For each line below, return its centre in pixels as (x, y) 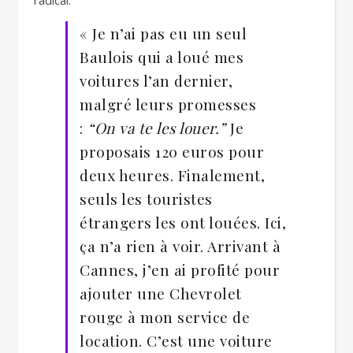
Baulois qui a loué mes (162, 57)
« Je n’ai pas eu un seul (163, 33)
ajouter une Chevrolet (161, 293)
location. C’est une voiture (176, 340)
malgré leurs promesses (168, 104)
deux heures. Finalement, (172, 175)
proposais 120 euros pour (172, 151)
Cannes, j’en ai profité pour (180, 269)
